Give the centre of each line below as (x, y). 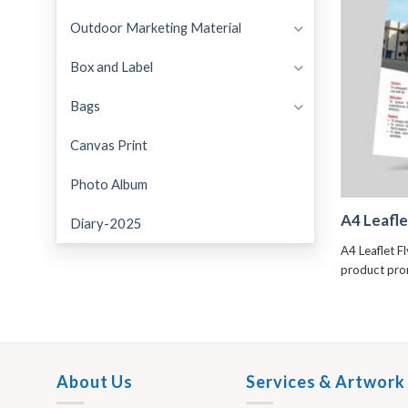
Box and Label (112, 66)
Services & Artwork (326, 382)
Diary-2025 (106, 223)
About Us (95, 382)
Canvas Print (109, 145)
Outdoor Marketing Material (156, 27)
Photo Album (109, 184)
